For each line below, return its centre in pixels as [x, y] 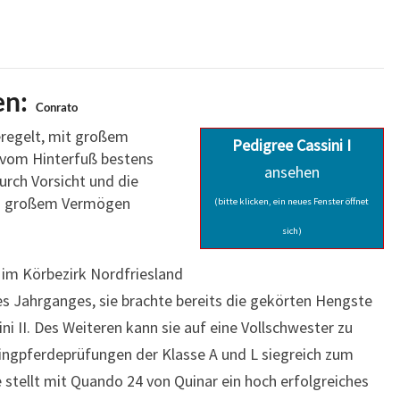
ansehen [292, 172]
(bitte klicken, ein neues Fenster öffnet [292, 201]
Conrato [55, 107]
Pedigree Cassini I [292, 145]
